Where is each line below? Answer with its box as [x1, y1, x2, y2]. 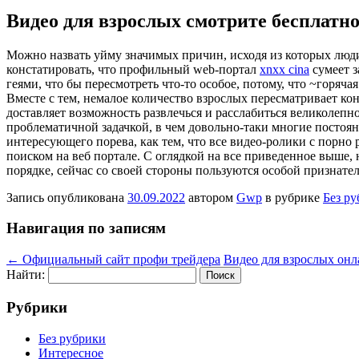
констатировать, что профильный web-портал [6, 62, 260, 76]
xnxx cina [260, 62, 309, 76]
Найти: [6, 268, 45, 282]
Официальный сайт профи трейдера [19, 252, 220, 267]
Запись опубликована [6, 190, 127, 204]
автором [185, 190, 236, 204]
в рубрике [262, 190, 323, 204]
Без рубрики [38, 331, 106, 345]
